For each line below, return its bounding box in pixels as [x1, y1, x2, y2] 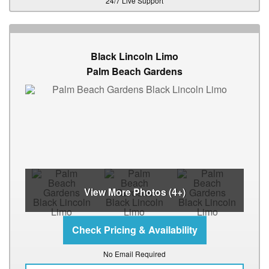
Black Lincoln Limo [91, 49, 178, 64]
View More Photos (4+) [83, 185, 186, 199]
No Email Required [103, 249, 166, 259]
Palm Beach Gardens [86, 64, 183, 79]
